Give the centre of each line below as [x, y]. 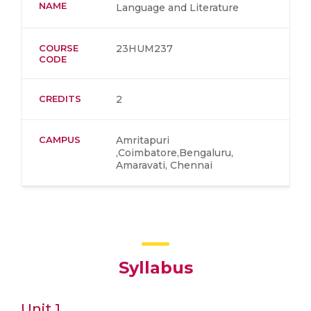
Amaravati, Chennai [164, 165]
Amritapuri [143, 140]
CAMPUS [60, 140]
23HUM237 [144, 49]
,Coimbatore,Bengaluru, [175, 153]
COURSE [59, 48]
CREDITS [60, 99]
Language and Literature [177, 8]
